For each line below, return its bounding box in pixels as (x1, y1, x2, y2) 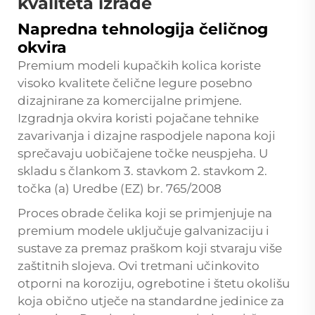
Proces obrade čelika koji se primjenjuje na (18, 205, 272, 220)
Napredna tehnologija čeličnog (18, 19, 268, 39)
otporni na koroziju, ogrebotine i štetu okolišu (18, 276, 290, 290)
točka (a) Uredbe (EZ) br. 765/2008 (18, 181, 221, 195)
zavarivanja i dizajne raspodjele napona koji (18, 128, 276, 143)
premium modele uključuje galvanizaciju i (18, 223, 269, 238)
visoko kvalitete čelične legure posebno (18, 75, 252, 90)
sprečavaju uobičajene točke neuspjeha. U (18, 146, 268, 160)
